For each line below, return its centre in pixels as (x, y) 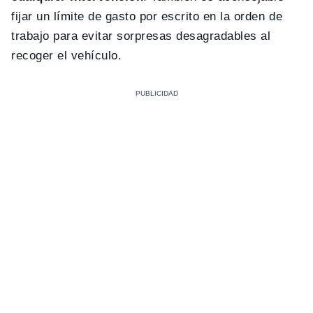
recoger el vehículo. (67, 55)
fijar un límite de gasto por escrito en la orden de (147, 16)
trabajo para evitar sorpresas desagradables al (141, 36)
